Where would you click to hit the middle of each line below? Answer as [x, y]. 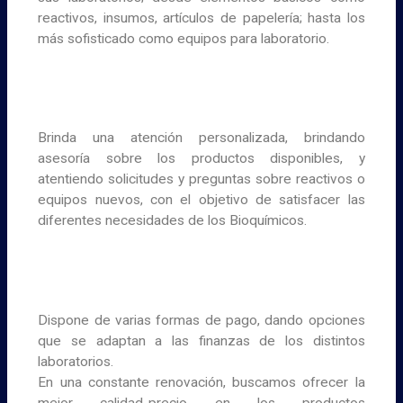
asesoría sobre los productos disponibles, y [201, 159]
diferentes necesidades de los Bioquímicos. [173, 221]
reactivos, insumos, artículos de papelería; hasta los [201, 18]
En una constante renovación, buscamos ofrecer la [201, 383]
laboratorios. [76, 362]
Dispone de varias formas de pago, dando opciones [201, 321]
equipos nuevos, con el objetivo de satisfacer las [201, 200]
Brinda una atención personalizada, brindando [201, 138]
